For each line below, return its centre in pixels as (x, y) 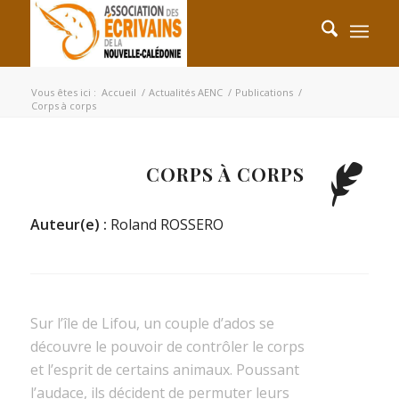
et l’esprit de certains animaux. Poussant (164, 370)
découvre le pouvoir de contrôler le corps (167, 346)
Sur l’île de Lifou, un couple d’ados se (152, 323)
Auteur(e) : (70, 224)
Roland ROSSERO (167, 224)
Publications (264, 92)
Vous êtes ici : (63, 92)
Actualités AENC (185, 92)
